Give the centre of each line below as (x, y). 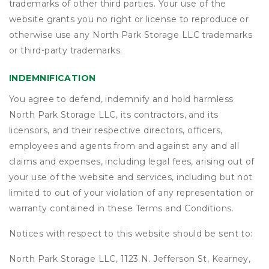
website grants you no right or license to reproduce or (129, 19)
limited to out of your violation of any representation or (131, 193)
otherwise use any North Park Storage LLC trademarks (131, 35)
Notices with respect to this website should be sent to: (131, 234)
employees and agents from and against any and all (124, 146)
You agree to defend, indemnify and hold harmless (121, 99)
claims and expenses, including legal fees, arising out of (132, 162)
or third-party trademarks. (66, 50)
